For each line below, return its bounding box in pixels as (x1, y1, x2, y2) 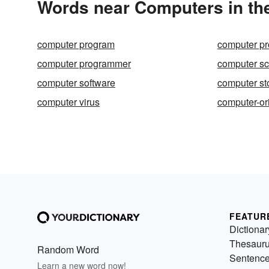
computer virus (37, 95, 100, 109)
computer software (37, 76, 115, 89)
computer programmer (37, 56, 131, 70)
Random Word (37, 243, 99, 256)
